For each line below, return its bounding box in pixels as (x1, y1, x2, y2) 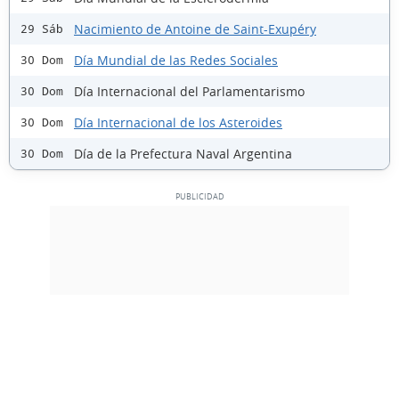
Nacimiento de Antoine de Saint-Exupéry (74, 20, 316, 37)
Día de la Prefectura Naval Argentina (74, 144, 292, 162)
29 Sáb (20, 22, 63, 37)
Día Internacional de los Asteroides (74, 113, 282, 131)
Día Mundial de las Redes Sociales (74, 51, 278, 69)
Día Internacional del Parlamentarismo (74, 82, 305, 100)
